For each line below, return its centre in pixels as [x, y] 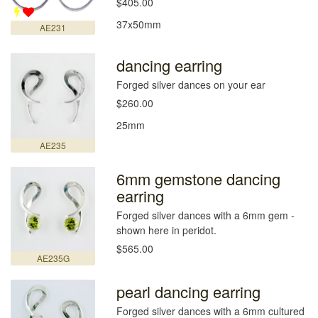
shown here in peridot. [167, 230]
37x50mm [139, 24]
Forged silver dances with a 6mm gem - [206, 215]
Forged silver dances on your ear [191, 85]
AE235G [53, 258]
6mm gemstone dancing [199, 178]
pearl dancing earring [189, 292]
